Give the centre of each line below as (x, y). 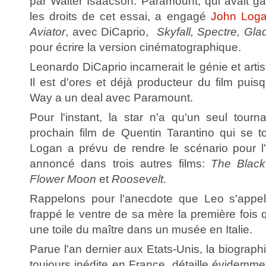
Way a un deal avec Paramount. (111, 97)
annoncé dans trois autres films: (120, 163)
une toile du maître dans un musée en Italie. (141, 229)
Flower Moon (63, 179)
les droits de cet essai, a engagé (120, 16)
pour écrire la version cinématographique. (135, 47)
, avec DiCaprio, (111, 31)
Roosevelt (137, 179)
